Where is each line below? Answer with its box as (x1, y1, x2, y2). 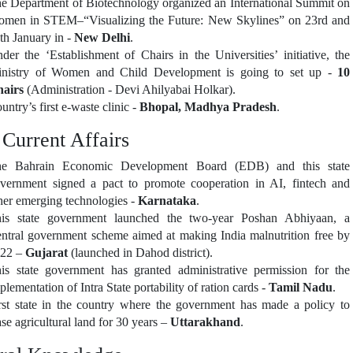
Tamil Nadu (266, 281, 333, 295)
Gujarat (25, 246, 71, 260)
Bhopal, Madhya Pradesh (139, 99, 277, 113)
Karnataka (138, 194, 196, 208)
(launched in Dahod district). (71, 246, 213, 260)
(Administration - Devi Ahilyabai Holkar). (24, 82, 236, 96)
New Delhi (74, 30, 130, 44)
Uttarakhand (170, 315, 240, 329)
